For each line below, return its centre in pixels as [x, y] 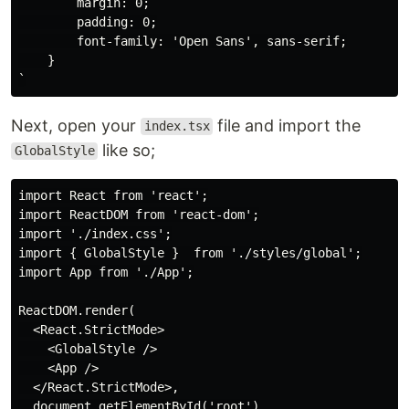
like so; [127, 150]
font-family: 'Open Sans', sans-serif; [183, 41]
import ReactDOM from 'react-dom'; [139, 214]
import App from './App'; [106, 272]
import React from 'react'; [113, 195]
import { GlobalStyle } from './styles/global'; [190, 252]
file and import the [287, 125]
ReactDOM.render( [77, 310]
